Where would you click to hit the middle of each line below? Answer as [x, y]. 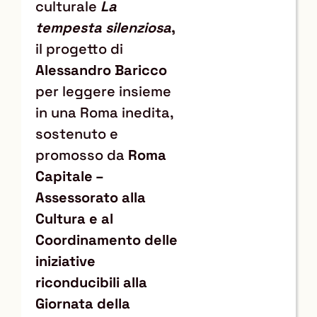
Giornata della [83, 303]
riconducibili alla [91, 282]
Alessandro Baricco [101, 70]
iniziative [65, 261]
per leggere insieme [103, 91]
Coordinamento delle [106, 240]
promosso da [82, 155]
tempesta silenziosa [103, 27]
